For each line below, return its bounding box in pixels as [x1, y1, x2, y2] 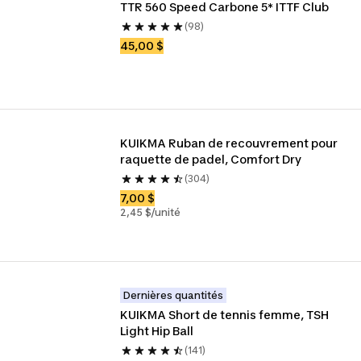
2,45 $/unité [120, 206, 181, 218]
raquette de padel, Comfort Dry [120, 152, 302, 166]
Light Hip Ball [120, 324, 194, 338]
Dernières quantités [123, 289, 224, 301]
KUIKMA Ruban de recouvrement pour [120, 136, 338, 150]
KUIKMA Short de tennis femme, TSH [120, 308, 330, 322]
